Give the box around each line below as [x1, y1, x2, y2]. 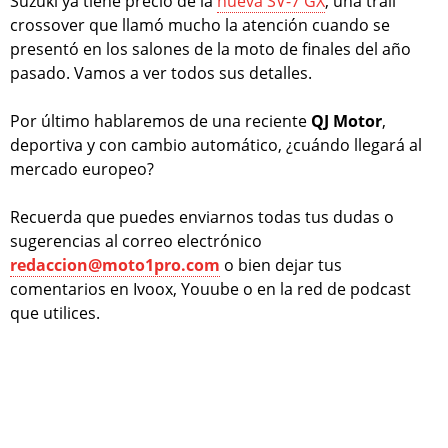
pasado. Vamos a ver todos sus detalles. [10, 61, 312, 84]
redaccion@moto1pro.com [10, 253, 220, 276]
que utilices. [10, 301, 100, 324]
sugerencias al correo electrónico [10, 229, 262, 252]
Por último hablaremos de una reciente [10, 109, 311, 132]
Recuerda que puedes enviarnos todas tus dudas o [10, 205, 394, 228]
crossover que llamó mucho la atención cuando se [10, 13, 390, 36]
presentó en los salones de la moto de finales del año [10, 37, 411, 60]
